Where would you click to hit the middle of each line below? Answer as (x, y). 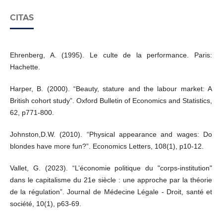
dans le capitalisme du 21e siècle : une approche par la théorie (111, 180)
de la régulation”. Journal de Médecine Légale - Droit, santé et (111, 192)
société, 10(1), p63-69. (45, 204)
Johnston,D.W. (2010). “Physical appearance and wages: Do (111, 135)
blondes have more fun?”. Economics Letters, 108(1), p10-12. (107, 146)
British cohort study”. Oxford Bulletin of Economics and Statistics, (111, 101)
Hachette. (25, 67)
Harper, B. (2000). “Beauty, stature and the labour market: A (111, 89)
